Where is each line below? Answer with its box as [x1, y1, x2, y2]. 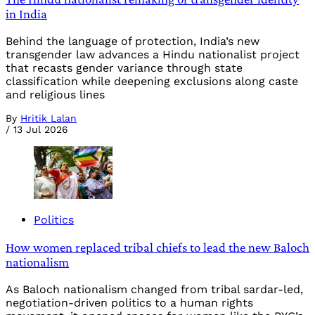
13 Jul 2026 [13, 124, 68, 136]
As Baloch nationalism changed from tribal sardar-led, [6, 282, 303, 296]
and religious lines [6, 88, 105, 102]
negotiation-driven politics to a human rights [6, 295, 253, 309]
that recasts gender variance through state [6, 61, 243, 75]
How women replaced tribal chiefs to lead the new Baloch [6, 240, 309, 255]
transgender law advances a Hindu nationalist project [6, 48, 300, 62]
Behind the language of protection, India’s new [6, 34, 259, 49]
